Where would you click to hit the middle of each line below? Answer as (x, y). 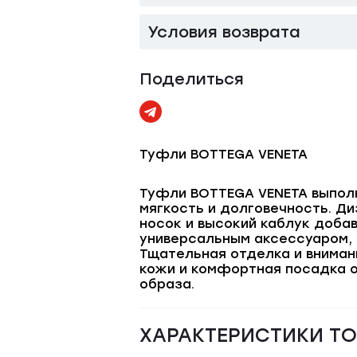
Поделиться (192, 79)
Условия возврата (224, 32)
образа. (167, 284)
